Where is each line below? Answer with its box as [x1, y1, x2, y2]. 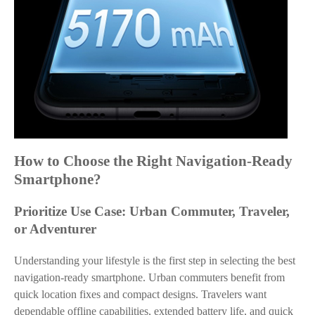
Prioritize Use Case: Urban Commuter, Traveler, [14, 204, 290, 219]
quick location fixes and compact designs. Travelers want [14, 288, 266, 300]
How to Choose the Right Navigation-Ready [14, 153, 292, 169]
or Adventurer [14, 221, 96, 236]
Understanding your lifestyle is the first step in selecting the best [14, 255, 295, 266]
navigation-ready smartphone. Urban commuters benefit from [14, 271, 285, 283]
